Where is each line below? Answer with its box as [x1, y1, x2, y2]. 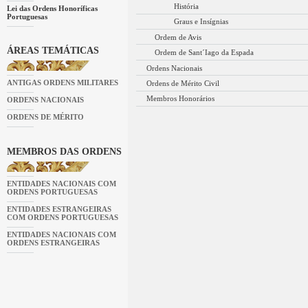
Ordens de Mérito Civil [146, 78, 219, 87]
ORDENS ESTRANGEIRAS [6, 238, 100, 247]
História [173, 1, 199, 10]
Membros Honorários [146, 94, 214, 103]
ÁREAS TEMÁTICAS [6, 45, 99, 56]
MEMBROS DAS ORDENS [6, 146, 122, 157]
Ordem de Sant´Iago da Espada [155, 48, 254, 57]
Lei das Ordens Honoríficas [6, 3, 98, 12]
